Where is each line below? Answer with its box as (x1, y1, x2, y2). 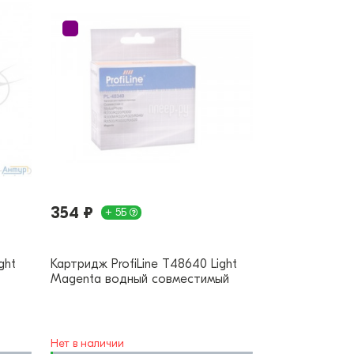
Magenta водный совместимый (51, 272, 229, 287)
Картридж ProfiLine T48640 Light (51, 257, 237, 272)
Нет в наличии (51, 337, 124, 351)
